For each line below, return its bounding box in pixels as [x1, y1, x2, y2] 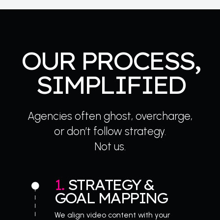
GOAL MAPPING [54, 189, 169, 207]
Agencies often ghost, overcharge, [27, 109, 192, 123]
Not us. [94, 139, 126, 153]
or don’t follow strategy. [54, 124, 166, 138]
